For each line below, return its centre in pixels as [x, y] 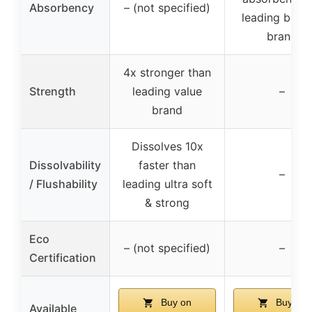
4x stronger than [167, 73]
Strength [53, 92]
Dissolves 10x [167, 147]
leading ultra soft [167, 184]
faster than [167, 165]
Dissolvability [65, 165]
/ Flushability [63, 184]
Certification [63, 258]
